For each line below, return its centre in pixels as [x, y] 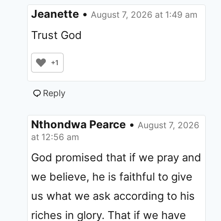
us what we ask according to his [113, 196]
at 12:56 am [55, 137]
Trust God [56, 35]
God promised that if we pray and [116, 157]
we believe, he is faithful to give [112, 176]
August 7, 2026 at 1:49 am [144, 14]
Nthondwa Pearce [78, 124]
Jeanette [55, 14]
